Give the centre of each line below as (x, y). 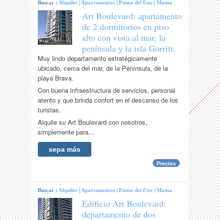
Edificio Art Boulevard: (124, 204)
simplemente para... (66, 132)
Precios (166, 164)
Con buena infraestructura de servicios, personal (107, 90)
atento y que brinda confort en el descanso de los (108, 100)
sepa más (65, 150)
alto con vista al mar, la (124, 38)
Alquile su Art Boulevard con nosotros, (93, 122)
